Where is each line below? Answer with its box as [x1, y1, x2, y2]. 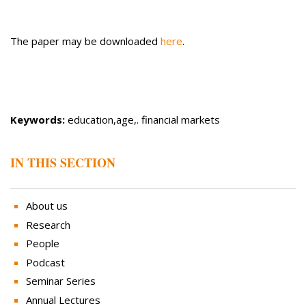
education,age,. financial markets [65, 113, 220, 127]
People [25, 236, 59, 251]
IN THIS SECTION [10, 153, 115, 171]
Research [25, 217, 70, 232]
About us [25, 199, 68, 213]
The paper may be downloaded [10, 34, 161, 48]
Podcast [25, 255, 65, 269]
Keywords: [10, 113, 65, 127]
